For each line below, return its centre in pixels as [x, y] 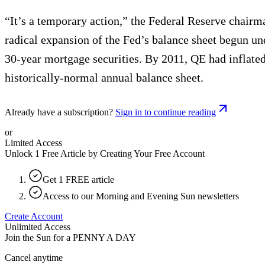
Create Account [34, 216]
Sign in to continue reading [166, 112]
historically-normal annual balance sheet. [104, 77]
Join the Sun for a [38, 237]
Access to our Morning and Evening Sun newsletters [141, 196]
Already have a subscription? [59, 112]
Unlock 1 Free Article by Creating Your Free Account [105, 153]
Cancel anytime [34, 257]
